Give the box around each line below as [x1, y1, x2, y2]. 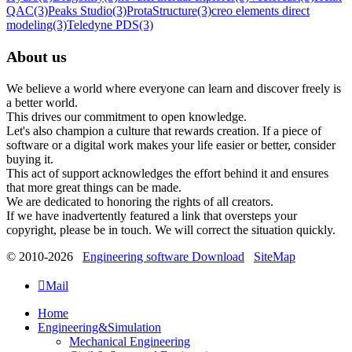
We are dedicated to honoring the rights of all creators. [6, 195, 273, 209]
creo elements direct [211, 4, 310, 18]
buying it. [6, 152, 53, 167]
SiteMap [254, 250, 295, 264]
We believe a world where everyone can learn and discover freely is [6, 82, 341, 96]
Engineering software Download [82, 250, 244, 264]
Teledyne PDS [67, 18, 139, 32]
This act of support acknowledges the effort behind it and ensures [6, 167, 328, 181]
